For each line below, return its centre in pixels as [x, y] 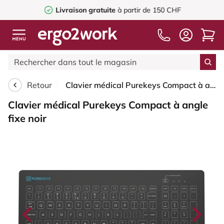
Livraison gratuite [85, 10]
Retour [39, 85]
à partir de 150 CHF [148, 10]
